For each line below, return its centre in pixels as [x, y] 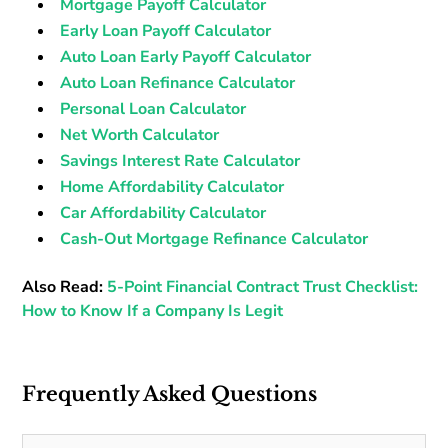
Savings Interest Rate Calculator [180, 160]
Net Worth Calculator [140, 134]
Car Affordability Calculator [163, 212]
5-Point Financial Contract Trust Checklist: [263, 286]
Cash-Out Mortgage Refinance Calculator [214, 238]
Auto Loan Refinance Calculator [178, 82]
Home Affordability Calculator [172, 186]
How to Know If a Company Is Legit [153, 310]
